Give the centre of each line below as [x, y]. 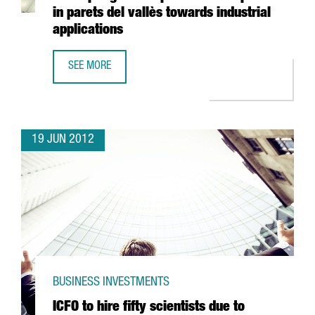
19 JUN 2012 [63, 140]
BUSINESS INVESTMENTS [111, 283]
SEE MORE [90, 67]
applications [88, 31]
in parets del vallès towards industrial [162, 14]
